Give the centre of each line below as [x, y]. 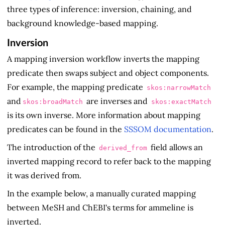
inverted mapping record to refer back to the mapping [109, 161]
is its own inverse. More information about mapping [104, 115]
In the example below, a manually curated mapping [101, 193]
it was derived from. [44, 175]
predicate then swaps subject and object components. [108, 73]
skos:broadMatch [53, 101]
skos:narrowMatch [179, 87]
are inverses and [117, 101]
